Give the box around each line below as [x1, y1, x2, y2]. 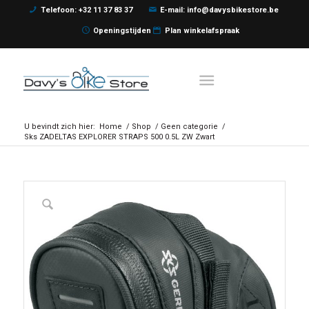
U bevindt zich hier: [23, 122, 95, 131]
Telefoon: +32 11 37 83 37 [40, 6, 132, 14]
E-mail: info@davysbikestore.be [160, 6, 279, 14]
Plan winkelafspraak [164, 26, 239, 35]
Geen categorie [160, 122, 218, 131]
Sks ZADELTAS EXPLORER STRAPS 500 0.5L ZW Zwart [23, 132, 215, 141]
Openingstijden [93, 26, 152, 35]
